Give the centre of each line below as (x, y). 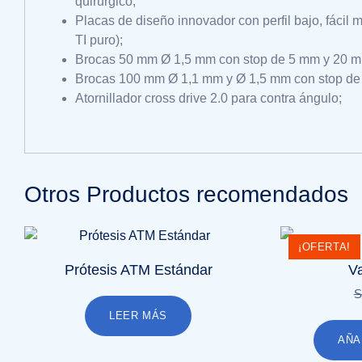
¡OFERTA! (324, 246)
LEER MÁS (138, 316)
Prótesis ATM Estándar (138, 270)
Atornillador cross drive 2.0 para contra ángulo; (208, 98)
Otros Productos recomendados (186, 194)
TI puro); (99, 40)
